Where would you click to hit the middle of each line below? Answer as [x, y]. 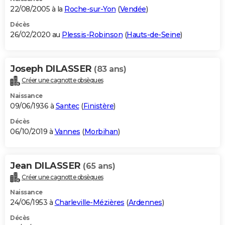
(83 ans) [110, 69]
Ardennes [145, 203]
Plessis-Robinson [92, 34]
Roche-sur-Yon [90, 9]
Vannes [67, 131]
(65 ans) [99, 166]
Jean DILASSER [46, 165]
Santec [67, 106]
